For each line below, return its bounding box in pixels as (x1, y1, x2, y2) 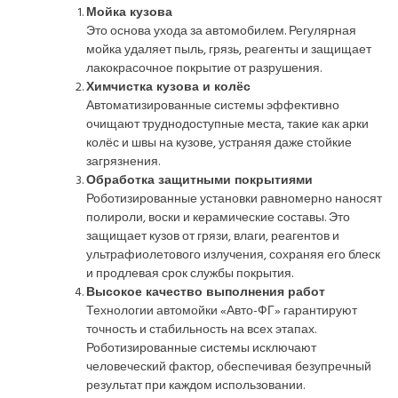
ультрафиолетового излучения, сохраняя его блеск (86, 244, 380, 266)
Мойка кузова (86, 2, 172, 23)
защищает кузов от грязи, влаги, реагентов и (86, 226, 339, 247)
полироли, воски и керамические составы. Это (86, 207, 350, 228)
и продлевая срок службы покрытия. (86, 263, 293, 284)
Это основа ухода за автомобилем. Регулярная (86, 20, 356, 42)
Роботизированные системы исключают (86, 338, 316, 359)
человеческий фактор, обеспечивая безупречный (86, 356, 371, 378)
